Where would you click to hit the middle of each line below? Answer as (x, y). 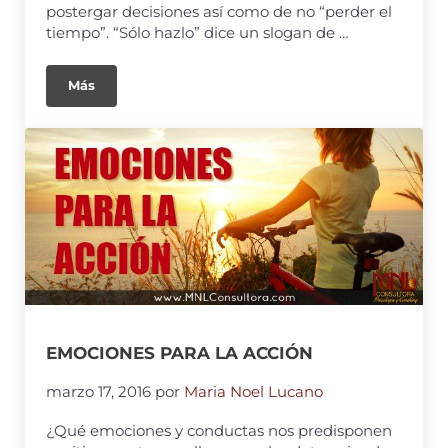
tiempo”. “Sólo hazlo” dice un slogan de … (198, 32)
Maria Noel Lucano (254, 391)
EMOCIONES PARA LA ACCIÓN (180, 353)
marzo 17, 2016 (99, 391)
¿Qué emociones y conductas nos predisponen (219, 430)
